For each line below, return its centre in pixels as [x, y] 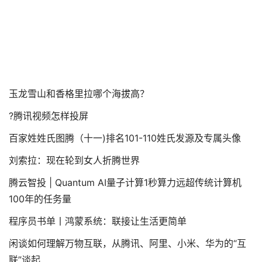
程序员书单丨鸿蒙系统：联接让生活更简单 [98, 221]
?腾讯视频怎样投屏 [49, 116]
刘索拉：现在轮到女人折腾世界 [74, 160]
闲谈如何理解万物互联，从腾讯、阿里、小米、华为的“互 [127, 243]
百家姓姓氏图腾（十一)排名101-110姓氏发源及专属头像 [125, 138]
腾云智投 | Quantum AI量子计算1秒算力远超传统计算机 [125, 182]
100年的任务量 [40, 199]
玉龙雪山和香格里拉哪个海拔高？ [79, 94]
